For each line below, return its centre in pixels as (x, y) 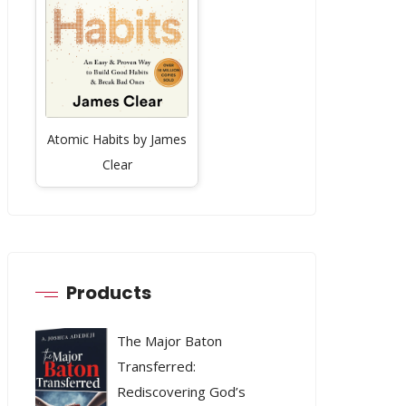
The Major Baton (170, 340)
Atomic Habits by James (117, 139)
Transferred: (157, 366)
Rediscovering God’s (182, 391)
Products (109, 292)
